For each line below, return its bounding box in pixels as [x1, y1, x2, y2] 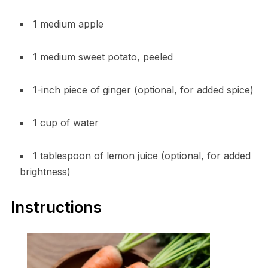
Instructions [10, 198, 102, 217]
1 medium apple [32, 18, 103, 31]
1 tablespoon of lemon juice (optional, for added [32, 150, 251, 162]
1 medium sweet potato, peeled [32, 51, 173, 63]
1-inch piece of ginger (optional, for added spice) [32, 84, 254, 96]
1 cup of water [32, 117, 99, 129]
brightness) [19, 166, 71, 178]
